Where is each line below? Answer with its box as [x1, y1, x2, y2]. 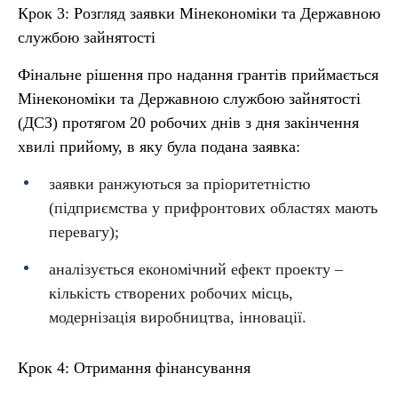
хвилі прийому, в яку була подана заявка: [18, 138, 300, 155]
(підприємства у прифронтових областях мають [49, 199, 378, 217]
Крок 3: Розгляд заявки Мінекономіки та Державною [18, 4, 380, 22]
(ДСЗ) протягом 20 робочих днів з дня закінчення [18, 114, 359, 131]
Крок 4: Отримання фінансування [18, 359, 251, 377]
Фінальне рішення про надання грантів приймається [18, 66, 378, 84]
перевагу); [49, 223, 119, 241]
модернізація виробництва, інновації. [49, 308, 306, 326]
